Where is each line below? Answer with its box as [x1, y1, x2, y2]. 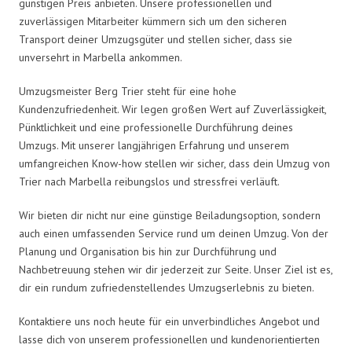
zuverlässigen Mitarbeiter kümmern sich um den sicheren [19, 13, 287, 28]
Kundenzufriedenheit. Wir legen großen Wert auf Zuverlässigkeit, [19, 101, 326, 116]
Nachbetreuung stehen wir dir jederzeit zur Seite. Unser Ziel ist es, [19, 262, 332, 277]
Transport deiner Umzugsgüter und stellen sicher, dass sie [19, 31, 292, 46]
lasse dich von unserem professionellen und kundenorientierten [19, 332, 320, 346]
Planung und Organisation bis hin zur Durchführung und [19, 244, 277, 258]
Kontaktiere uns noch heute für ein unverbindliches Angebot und [19, 313, 320, 328]
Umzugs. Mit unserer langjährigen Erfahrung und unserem [19, 137, 289, 152]
